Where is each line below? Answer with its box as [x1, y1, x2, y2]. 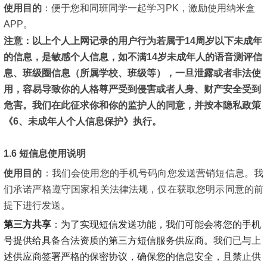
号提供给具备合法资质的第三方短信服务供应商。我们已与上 [4, 235, 261, 246]
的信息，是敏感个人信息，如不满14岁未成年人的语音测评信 [4, 51, 262, 62]
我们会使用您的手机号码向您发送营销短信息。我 [51, 168, 264, 179]
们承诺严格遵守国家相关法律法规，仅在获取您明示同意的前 [4, 184, 263, 195]
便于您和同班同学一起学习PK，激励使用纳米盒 [51, 2, 255, 13]
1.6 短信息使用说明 [4, 148, 86, 159]
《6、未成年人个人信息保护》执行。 [4, 116, 162, 126]
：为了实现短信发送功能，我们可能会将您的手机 [51, 219, 261, 230]
